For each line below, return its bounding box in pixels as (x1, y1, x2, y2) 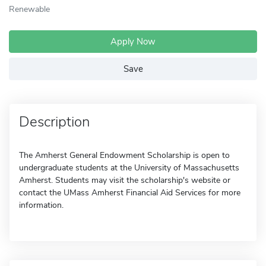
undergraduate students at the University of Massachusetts (19, 162, 239, 173)
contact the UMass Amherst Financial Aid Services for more (19, 187, 240, 198)
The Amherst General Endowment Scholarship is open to (19, 150, 230, 161)
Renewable (9, 3, 50, 15)
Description (19, 112, 90, 131)
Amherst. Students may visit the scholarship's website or (19, 175, 230, 186)
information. (19, 199, 64, 211)
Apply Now (110, 36, 156, 47)
